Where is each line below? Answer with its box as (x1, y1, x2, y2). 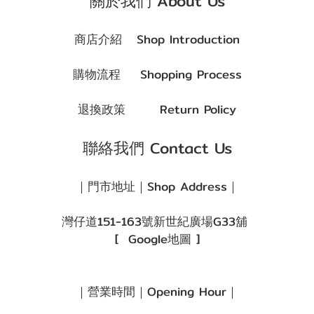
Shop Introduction (137, 30, 240, 49)
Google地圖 (128, 230, 191, 249)
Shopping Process (135, 65, 242, 84)
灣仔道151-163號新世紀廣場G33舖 (62, 212, 252, 231)
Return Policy (155, 100, 236, 119)
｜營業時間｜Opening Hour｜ (76, 282, 238, 301)
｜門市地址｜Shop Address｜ (75, 177, 239, 196)
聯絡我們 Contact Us (82, 136, 232, 161)
